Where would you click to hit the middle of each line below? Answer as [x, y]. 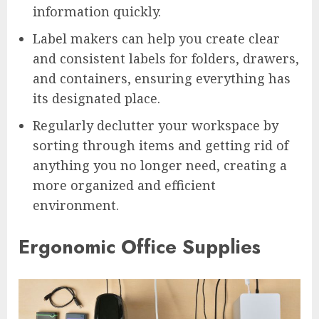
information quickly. [97, 11]
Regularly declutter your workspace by [156, 125]
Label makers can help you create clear [156, 38]
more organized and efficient [124, 185]
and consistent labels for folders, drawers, [166, 58]
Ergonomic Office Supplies [140, 247]
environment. [76, 205]
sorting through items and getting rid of [161, 145]
